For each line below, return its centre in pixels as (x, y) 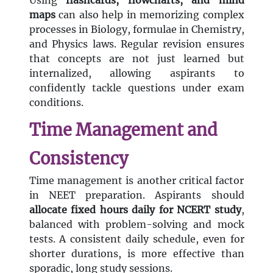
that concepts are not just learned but (136, 59)
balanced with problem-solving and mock (136, 225)
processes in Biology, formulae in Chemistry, (136, 30)
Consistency (78, 159)
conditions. (56, 103)
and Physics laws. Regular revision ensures (136, 44)
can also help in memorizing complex (150, 15)
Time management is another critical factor (136, 181)
